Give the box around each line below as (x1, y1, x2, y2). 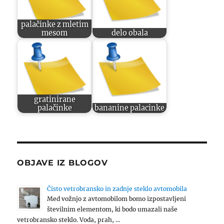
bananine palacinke (94, 103, 165, 112)
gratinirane (33, 94, 75, 104)
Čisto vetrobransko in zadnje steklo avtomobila (47, 185, 187, 193)
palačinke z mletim (20, 19, 88, 29)
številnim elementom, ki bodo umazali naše (47, 205, 178, 213)
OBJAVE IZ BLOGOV (17, 158, 108, 168)
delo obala (111, 28, 148, 37)
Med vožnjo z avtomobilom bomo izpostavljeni (47, 195, 186, 203)
